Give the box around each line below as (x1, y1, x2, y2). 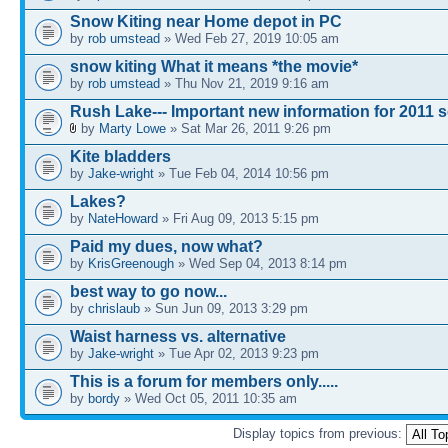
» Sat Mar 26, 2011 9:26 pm (166, 120, 331, 136)
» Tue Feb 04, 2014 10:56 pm (154, 165, 329, 181)
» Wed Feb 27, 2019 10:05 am (160, 30, 339, 46)
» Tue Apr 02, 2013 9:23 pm (154, 345, 319, 361)
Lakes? (70, 192, 126, 210)
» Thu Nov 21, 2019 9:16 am (160, 75, 329, 91)
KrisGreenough (88, 255, 174, 271)
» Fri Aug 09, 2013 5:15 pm (158, 210, 319, 226)
